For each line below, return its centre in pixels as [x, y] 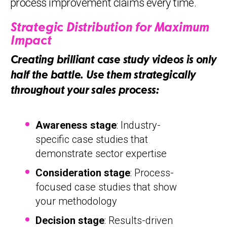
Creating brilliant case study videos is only [113, 61]
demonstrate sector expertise [101, 154]
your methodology [76, 201]
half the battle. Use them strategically [103, 76]
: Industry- [139, 125]
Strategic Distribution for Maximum [110, 28]
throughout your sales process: [84, 91]
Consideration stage [83, 173]
